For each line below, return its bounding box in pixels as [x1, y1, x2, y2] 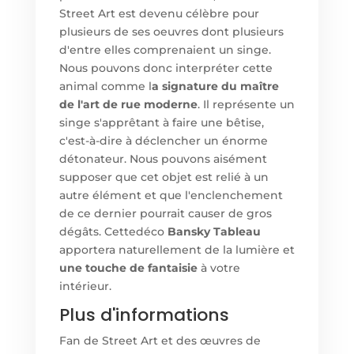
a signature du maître [151, 79, 279, 94]
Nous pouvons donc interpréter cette [58, 61, 273, 76]
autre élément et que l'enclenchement [58, 188, 283, 203]
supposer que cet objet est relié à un [58, 170, 269, 185]
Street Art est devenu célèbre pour [58, 6, 259, 21]
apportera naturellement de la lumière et [58, 243, 295, 258]
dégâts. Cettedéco [58, 224, 168, 239]
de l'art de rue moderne [58, 97, 198, 112]
